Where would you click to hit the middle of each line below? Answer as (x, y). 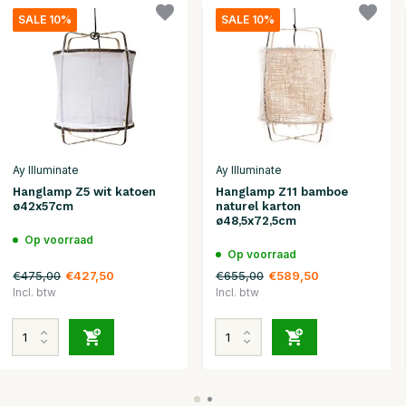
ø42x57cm (43, 206)
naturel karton (258, 206)
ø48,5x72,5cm (256, 220)
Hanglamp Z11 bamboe (281, 191)
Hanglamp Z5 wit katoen (85, 191)
